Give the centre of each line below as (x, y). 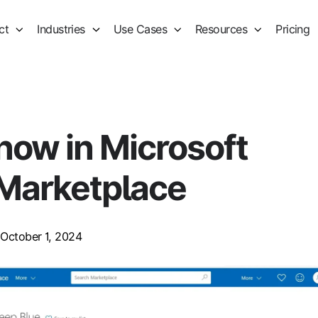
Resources (221, 29)
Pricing (293, 29)
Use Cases (140, 29)
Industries (61, 29)
